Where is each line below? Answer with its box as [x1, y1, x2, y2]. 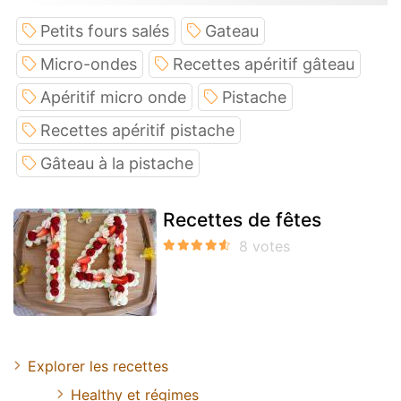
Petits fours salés [40, 21, 169, 40]
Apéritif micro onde [40, 87, 186, 107]
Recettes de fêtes [163, 208, 321, 231]
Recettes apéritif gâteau [173, 54, 354, 73]
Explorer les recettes [28, 356, 168, 375]
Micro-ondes [40, 54, 137, 73]
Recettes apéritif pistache [40, 120, 235, 140]
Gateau [205, 21, 259, 40]
